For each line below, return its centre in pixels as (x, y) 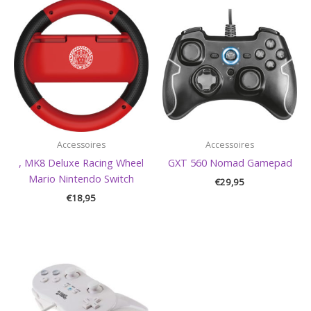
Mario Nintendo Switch (81, 179)
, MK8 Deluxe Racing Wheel (81, 163)
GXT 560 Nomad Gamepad (230, 163)
